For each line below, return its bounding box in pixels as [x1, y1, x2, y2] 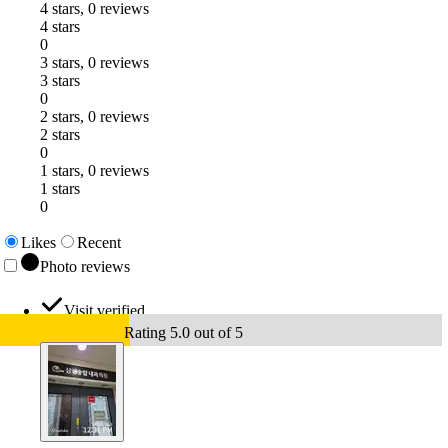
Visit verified [64, 301, 145, 319]
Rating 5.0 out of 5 [124, 323, 243, 341]
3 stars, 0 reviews [40, 53, 149, 71]
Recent [77, 233, 121, 251]
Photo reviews [40, 257, 130, 275]
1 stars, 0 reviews [40, 161, 149, 179]
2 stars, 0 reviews [40, 107, 149, 125]
